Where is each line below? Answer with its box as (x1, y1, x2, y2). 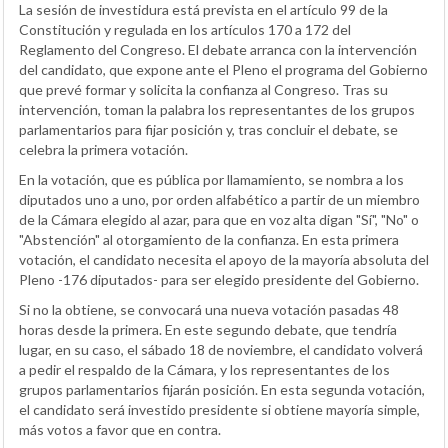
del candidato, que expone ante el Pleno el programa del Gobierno (19, 60, 428, 78)
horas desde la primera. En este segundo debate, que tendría (19, 320, 397, 338)
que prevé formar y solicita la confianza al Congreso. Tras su (19, 80, 388, 98)
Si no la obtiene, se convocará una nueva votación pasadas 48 (19, 300, 399, 318)
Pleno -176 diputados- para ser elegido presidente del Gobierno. (19, 270, 419, 288)
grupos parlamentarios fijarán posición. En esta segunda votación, (19, 380, 425, 398)
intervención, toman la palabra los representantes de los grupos (19, 100, 415, 118)
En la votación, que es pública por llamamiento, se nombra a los (19, 170, 404, 188)
